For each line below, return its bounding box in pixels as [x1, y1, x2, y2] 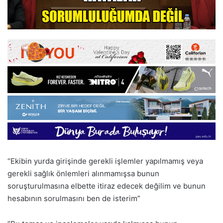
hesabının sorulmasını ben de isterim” [7, 193, 140, 203]
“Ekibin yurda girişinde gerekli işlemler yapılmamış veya [7, 156, 203, 166]
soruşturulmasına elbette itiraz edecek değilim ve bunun [7, 181, 206, 191]
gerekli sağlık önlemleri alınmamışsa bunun [7, 168, 159, 178]
